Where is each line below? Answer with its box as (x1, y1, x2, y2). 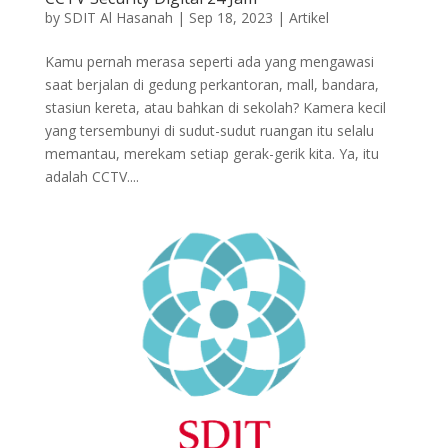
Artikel (288, 8, 329, 28)
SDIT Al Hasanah (63, 8, 173, 28)
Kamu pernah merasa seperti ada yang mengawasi (44, 52, 374, 72)
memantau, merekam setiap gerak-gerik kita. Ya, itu (44, 144, 379, 164)
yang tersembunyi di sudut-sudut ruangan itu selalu (44, 121, 374, 141)
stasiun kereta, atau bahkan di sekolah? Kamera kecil (44, 98, 386, 118)
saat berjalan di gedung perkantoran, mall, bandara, (44, 75, 379, 95)
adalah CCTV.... (44, 167, 139, 187)
